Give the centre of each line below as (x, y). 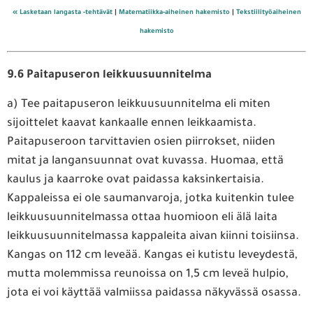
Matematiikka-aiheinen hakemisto (174, 13)
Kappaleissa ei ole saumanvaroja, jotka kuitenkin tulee (151, 199)
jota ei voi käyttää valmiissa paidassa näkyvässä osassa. (154, 293)
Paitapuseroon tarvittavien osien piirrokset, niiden (141, 142)
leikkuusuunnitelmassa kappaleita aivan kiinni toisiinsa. (153, 236)
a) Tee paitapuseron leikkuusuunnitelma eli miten (139, 104)
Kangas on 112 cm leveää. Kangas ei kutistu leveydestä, (152, 255)
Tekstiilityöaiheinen (268, 13)
